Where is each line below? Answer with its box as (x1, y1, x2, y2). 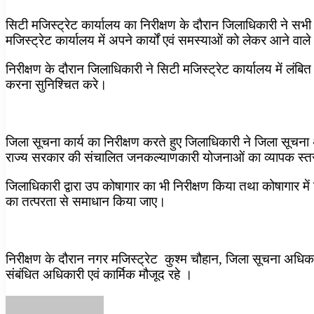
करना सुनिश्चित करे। (6, 76, 107, 92)
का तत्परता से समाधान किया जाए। (6, 193, 166, 209)
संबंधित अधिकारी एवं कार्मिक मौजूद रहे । (6, 266, 193, 282)
